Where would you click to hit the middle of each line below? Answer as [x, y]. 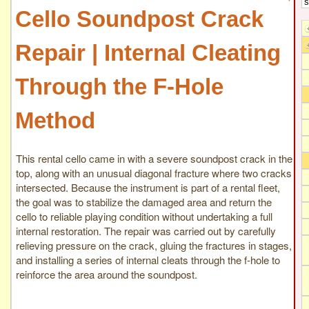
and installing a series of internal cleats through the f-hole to [148, 259]
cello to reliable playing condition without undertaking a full [144, 216]
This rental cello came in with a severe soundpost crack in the [154, 158]
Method [55, 121]
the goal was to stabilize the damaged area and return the [144, 201]
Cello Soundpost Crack [139, 19]
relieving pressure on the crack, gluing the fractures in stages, [154, 245]
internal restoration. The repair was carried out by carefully [146, 230]
